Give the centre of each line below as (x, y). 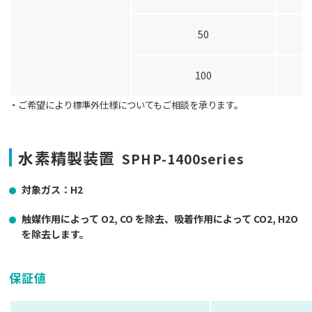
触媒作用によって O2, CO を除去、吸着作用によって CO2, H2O (160, 219)
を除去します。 (56, 234)
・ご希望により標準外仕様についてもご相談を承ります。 (126, 105)
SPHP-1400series (179, 159)
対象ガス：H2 (53, 190)
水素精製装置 (67, 158)
